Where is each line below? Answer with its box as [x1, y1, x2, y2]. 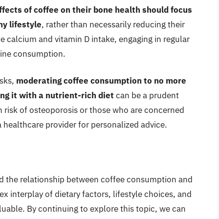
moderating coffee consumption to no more [16, 75, 186, 87]
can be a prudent [114, 90, 179, 101]
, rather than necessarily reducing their [42, 19, 185, 30]
